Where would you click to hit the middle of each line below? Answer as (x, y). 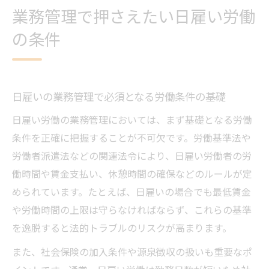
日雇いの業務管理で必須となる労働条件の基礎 (119, 97)
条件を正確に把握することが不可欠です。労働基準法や (131, 138)
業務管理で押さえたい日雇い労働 (134, 16)
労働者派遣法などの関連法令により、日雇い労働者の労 (132, 156)
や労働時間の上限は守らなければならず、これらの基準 (132, 210)
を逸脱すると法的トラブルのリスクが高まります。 (122, 228)
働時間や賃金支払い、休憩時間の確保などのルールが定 (132, 174)
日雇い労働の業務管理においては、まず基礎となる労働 (132, 120)
